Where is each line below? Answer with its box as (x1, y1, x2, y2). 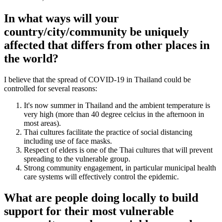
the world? (4, 52, 58, 65)
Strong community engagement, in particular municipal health (24, 163, 216, 172)
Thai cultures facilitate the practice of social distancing (24, 127, 192, 136)
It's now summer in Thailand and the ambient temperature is (24, 101, 210, 110)
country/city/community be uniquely (4, 25, 189, 38)
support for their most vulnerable (4, 204, 174, 218)
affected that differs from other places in (4, 38, 210, 52)
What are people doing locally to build (4, 191, 198, 204)
